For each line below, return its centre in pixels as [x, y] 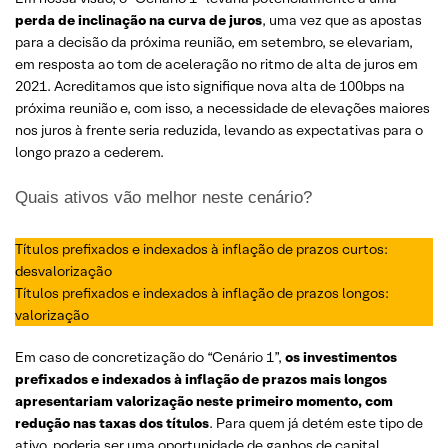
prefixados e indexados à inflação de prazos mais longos [201, 378]
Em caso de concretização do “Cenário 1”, [150, 356]
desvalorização [63, 270]
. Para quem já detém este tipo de [316, 422]
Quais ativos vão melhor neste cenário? [163, 197]
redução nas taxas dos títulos [112, 422]
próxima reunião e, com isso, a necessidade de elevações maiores [222, 107]
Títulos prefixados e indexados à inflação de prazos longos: [202, 292]
